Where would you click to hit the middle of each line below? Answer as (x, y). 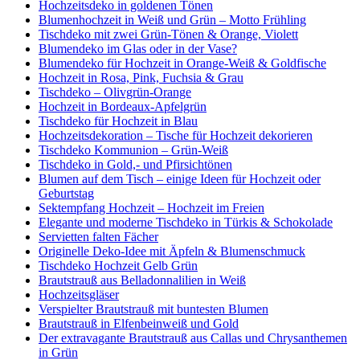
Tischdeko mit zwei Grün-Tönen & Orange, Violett (168, 35)
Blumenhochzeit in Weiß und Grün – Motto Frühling (172, 20)
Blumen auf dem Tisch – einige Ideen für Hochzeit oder (180, 179)
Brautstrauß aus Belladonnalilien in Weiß (142, 280)
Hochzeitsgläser (79, 295)
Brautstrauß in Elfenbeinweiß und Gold (139, 324)
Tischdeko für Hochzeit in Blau (118, 121)
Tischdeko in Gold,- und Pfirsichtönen (135, 165)
